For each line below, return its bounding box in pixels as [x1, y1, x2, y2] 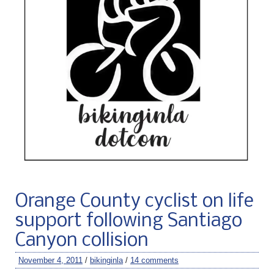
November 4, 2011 [18, 255, 83, 265]
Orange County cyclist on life [15, 191, 254, 212]
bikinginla [90, 255, 123, 265]
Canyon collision [15, 231, 149, 251]
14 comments [130, 255, 179, 265]
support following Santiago [15, 211, 242, 231]
